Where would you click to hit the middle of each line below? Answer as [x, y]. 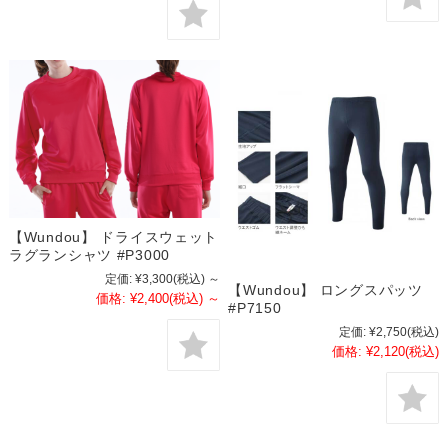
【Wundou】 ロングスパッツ [325, 289]
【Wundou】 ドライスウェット [113, 236]
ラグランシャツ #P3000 [89, 254]
